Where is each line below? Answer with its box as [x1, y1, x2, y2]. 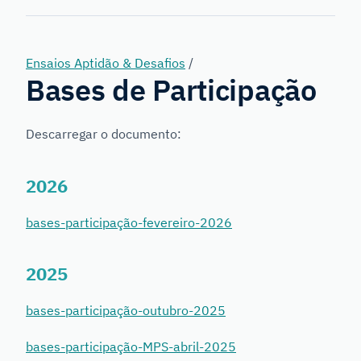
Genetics [25, 10, 93, 32]
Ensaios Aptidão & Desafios [26, 55, 185, 71]
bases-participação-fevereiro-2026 [26, 214, 232, 230]
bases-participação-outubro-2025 [26, 302, 226, 319]
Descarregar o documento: [26, 126, 181, 142]
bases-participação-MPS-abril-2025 [26, 338, 236, 355]
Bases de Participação [26, 71, 317, 109]
